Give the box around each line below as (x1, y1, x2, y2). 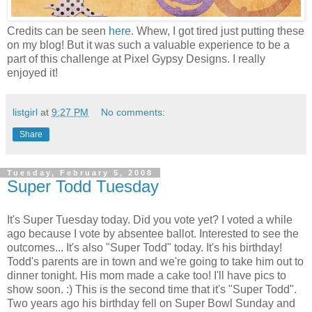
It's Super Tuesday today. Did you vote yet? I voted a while (7, 214, 292, 226)
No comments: (101, 107, 166, 118)
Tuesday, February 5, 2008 (7, 169, 153, 178)
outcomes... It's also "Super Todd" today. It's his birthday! (7, 242, 282, 254)
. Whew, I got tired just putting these (131, 25, 304, 38)
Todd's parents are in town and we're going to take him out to (7, 256, 304, 268)
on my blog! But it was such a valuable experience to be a (7, 39, 290, 52)
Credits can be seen (7, 25, 109, 38)
